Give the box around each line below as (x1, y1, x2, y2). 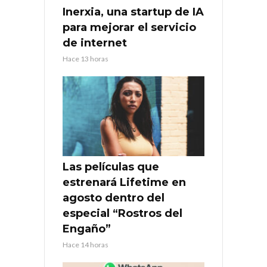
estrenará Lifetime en (63, 176, 186, 190)
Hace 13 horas (63, 54, 108, 64)
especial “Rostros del (63, 207, 182, 221)
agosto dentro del (63, 191, 164, 205)
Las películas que (63, 160, 159, 174)
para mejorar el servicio (63, 21, 196, 35)
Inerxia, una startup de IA (63, 5, 204, 19)
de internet (63, 36, 127, 50)
